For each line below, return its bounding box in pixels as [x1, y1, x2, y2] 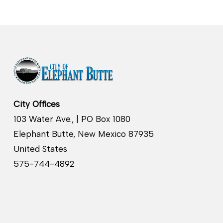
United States [13, 143, 67, 154]
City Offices [13, 99, 60, 109]
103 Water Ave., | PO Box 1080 [13, 113, 130, 124]
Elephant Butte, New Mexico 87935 [13, 128, 154, 139]
